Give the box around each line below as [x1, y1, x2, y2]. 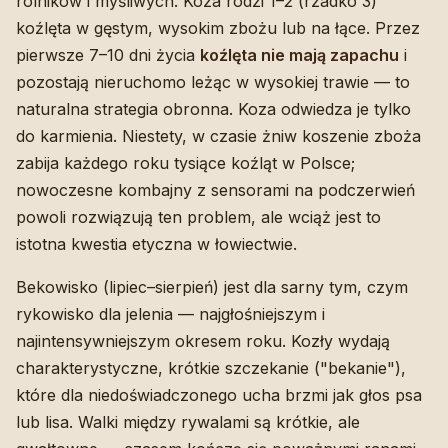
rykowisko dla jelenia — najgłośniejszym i [16, 303, 325, 324]
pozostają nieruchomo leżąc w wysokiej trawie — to [16, 71, 410, 92]
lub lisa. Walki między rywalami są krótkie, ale [16, 411, 360, 432]
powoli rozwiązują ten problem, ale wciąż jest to [16, 206, 381, 227]
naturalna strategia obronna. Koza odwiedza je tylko [16, 98, 411, 119]
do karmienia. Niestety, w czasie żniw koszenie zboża [16, 125, 421, 146]
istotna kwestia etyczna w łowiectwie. [16, 233, 297, 254]
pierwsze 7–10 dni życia [16, 44, 200, 65]
